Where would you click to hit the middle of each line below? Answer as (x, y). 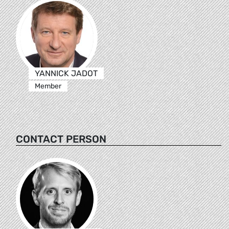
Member (48, 86)
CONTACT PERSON (61, 139)
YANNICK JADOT (66, 73)
